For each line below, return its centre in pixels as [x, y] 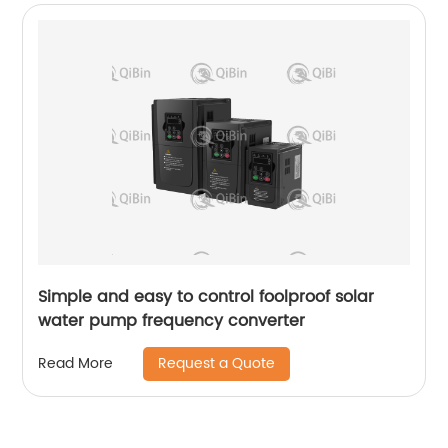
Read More [76, 364]
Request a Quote [217, 363]
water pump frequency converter [172, 320]
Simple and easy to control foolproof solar [206, 296]
